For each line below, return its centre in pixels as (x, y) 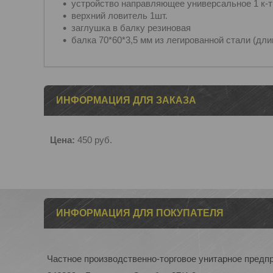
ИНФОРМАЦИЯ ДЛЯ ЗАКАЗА (126, 100)
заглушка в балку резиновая (131, 28)
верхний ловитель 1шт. (119, 16)
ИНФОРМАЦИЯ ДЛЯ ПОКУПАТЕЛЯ (140, 213)
